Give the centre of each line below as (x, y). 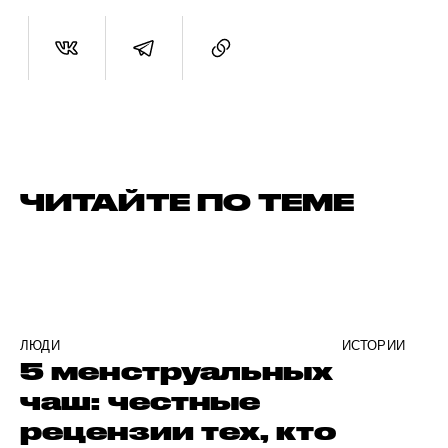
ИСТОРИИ (373, 346)
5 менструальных (177, 371)
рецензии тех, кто (178, 431)
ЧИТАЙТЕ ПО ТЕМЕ (187, 202)
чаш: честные (140, 401)
